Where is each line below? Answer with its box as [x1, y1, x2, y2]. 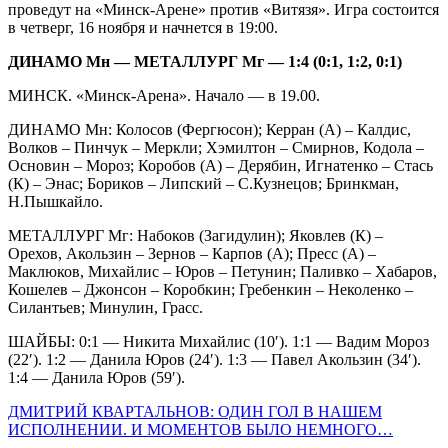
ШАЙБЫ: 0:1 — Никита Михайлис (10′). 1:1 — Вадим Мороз [8, 332, 429, 350]
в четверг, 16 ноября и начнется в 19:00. [8, 18, 278, 36]
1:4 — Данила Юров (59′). [8, 368, 185, 386]
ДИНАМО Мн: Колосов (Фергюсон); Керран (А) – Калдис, [8, 120, 411, 138]
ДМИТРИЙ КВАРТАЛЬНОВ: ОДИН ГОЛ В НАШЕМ [8, 402, 382, 420]
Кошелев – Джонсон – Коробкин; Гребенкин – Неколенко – [8, 280, 413, 298]
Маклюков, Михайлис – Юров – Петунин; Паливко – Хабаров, [8, 262, 437, 280]
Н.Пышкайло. [8, 192, 103, 210]
